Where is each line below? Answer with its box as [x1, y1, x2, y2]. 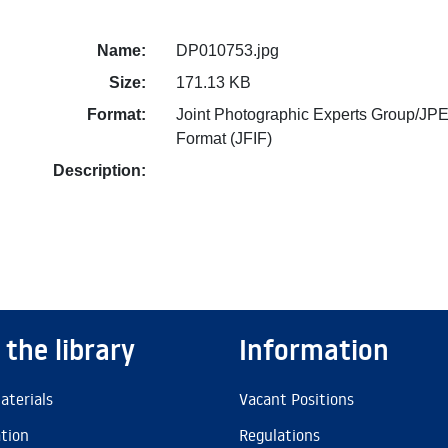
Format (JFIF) [175, 129, 272, 147]
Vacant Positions [239, 389, 354, 409]
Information [239, 331, 389, 369]
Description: [52, 161, 146, 179]
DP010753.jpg [175, 41, 279, 59]
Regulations [239, 425, 320, 445]
